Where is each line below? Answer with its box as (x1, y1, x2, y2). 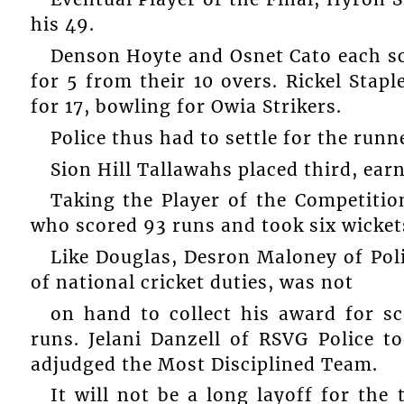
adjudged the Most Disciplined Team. (30, 353, 378, 375)
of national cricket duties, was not (30, 271, 353, 294)
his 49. (30, 14, 95, 36)
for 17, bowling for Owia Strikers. (30, 96, 342, 118)
